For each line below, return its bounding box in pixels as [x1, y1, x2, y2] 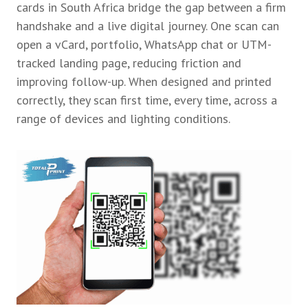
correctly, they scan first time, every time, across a [16, 92, 277, 109]
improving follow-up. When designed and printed [16, 74, 272, 90]
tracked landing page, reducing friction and [16, 55, 241, 71]
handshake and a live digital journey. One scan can [16, 18, 279, 34]
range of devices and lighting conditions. [16, 111, 230, 127]
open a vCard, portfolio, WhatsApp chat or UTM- [16, 36, 272, 53]
